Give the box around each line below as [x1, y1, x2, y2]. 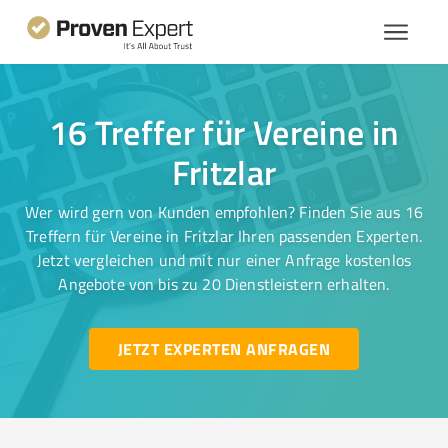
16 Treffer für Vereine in [48, 108, 400, 156]
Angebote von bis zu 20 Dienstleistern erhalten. [58, 273, 390, 295]
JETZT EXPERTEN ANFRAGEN [117, 337, 330, 360]
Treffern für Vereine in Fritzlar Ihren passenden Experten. [26, 225, 422, 247]
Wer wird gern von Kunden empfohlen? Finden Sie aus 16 [25, 201, 423, 223]
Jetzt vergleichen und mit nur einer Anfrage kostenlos [37, 249, 411, 271]
